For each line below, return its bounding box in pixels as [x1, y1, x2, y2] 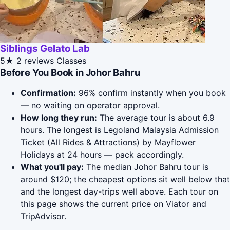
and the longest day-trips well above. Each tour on [21, 186, 218, 197]
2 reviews [16, 55, 54, 66]
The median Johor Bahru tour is [84, 162, 208, 172]
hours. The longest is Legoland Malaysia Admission [21, 125, 219, 136]
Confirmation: [21, 88, 76, 99]
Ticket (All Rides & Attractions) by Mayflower [21, 137, 196, 148]
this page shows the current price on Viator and [21, 199, 206, 209]
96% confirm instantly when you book [76, 88, 226, 99]
